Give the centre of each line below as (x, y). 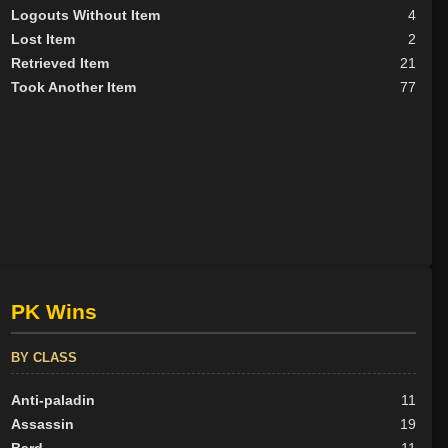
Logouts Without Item (85, 14)
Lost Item (42, 38)
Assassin (42, 424)
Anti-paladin (52, 400)
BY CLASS (43, 358)
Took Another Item (73, 86)
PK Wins (53, 312)
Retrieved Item (59, 62)
